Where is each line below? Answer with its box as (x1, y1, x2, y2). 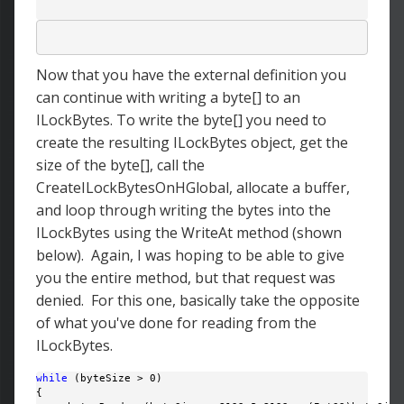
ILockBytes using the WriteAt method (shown (36, 223, 342, 243)
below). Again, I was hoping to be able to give (36, 245, 344, 265)
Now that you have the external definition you (36, 65, 346, 85)
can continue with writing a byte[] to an (36, 87, 300, 107)
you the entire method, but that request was (36, 268, 335, 288)
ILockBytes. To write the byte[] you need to (36, 110, 326, 130)
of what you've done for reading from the (36, 313, 317, 333)
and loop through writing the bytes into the (36, 200, 331, 220)
